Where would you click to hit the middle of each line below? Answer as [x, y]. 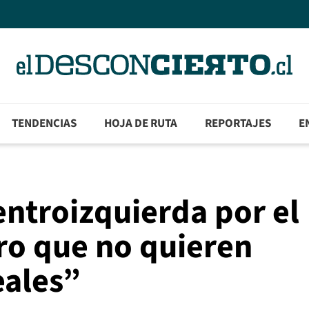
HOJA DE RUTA [141, 124]
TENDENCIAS [44, 124]
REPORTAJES [238, 124]
